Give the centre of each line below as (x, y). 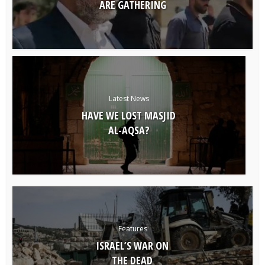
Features (132, 228)
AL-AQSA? (129, 130)
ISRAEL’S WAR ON (132, 245)
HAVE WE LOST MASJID (129, 115)
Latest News (129, 98)
